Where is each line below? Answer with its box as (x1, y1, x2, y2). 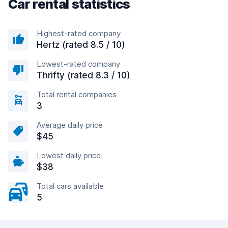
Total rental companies (37, 90, 117, 99)
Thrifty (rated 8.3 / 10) (37, 70, 130, 80)
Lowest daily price (37, 151, 101, 160)
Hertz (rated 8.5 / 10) (37, 40, 125, 50)
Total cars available (37, 181, 104, 191)
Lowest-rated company (37, 59, 120, 69)
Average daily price (37, 120, 103, 130)
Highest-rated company (37, 28, 121, 38)
